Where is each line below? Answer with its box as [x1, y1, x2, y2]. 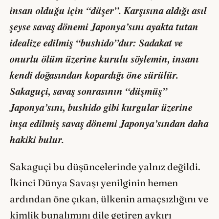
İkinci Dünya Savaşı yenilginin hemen [10, 176, 178, 189]
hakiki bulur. [10, 132, 64, 147]
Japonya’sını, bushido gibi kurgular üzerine [10, 100, 193, 114]
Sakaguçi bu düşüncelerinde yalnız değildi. [10, 160, 200, 173]
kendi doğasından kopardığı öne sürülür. [10, 67, 178, 82]
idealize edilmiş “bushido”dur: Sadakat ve [10, 35, 183, 50]
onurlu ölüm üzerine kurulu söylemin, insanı [10, 51, 199, 66]
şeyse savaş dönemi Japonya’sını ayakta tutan [10, 19, 198, 34]
